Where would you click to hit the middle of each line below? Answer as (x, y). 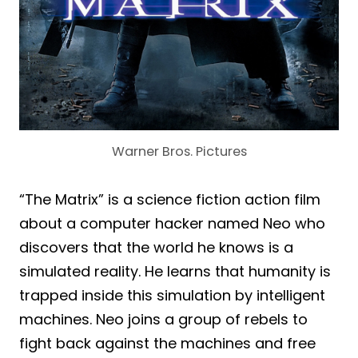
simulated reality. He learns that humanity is (175, 271)
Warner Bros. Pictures (179, 151)
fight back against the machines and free (167, 343)
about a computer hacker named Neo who (172, 223)
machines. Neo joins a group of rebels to (163, 319)
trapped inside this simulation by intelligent (172, 295)
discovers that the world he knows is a (156, 247)
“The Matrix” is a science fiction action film (170, 199)
